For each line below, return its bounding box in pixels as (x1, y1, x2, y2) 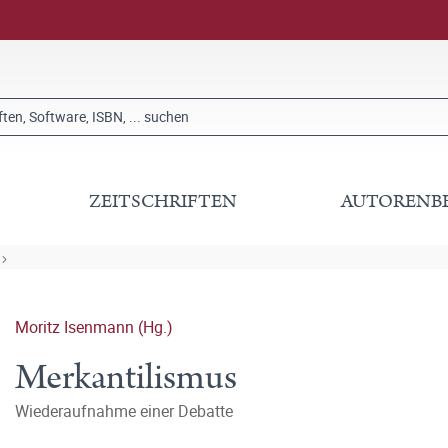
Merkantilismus (15, 352, 237, 403)
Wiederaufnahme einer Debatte (15, 400, 233, 422)
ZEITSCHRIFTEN (89, 188, 238, 215)
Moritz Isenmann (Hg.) (15, 316, 173, 338)
